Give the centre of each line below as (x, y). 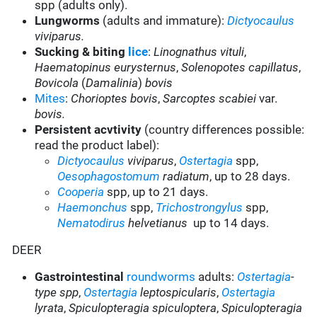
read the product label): (97, 145)
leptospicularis (177, 293)
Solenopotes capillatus (240, 68)
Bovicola (57, 83)
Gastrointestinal (80, 277)
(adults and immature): (165, 21)
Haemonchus (93, 208)
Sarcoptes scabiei (210, 99)
